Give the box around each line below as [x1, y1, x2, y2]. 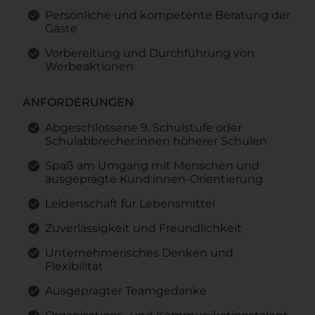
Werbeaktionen [45, 59, 134, 73]
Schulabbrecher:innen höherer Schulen [45, 134, 267, 148]
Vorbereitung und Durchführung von [45, 46, 255, 60]
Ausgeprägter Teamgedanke [45, 283, 207, 297]
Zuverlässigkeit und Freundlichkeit [45, 221, 242, 235]
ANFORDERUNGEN [22, 95, 134, 109]
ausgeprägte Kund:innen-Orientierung [45, 172, 263, 186]
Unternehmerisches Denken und [45, 245, 233, 259]
